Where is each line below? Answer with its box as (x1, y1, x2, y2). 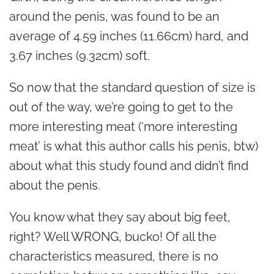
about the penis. (9, 178, 100, 193)
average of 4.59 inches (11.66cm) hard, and (9, 29, 248, 43)
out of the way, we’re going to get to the (9, 100, 233, 114)
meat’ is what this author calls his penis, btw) (9, 139, 258, 154)
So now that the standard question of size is (9, 80, 256, 95)
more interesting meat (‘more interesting (9, 119, 237, 134)
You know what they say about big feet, (9, 210, 231, 224)
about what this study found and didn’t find (9, 158, 248, 173)
